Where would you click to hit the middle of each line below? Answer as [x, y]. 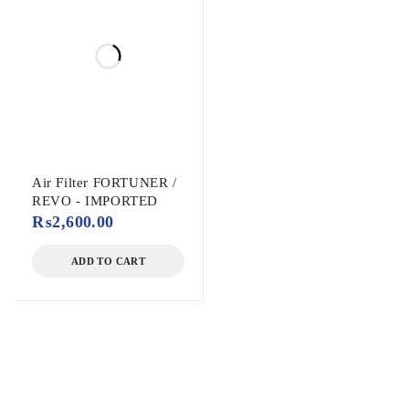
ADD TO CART [108, 262]
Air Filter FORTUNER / [105, 183]
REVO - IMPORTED [95, 201]
